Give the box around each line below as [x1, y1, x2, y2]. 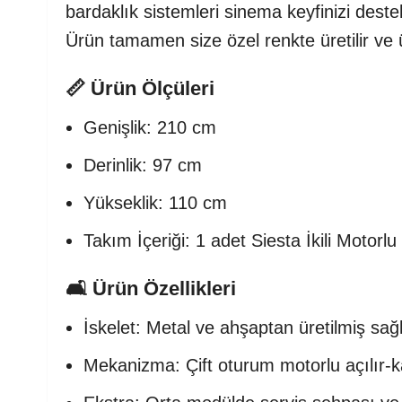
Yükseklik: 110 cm [83, 193, 227, 213]
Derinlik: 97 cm [83, 155, 202, 175]
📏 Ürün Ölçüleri [66, 77, 214, 100]
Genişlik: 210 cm [83, 118, 216, 137]
